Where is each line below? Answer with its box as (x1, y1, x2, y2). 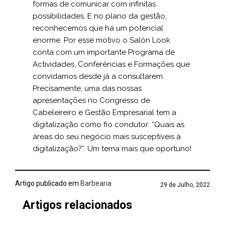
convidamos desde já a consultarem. (33, 72, 164, 81)
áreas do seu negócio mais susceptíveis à (33, 132, 181, 141)
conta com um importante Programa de (33, 48, 175, 57)
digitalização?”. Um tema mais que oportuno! (33, 144, 191, 153)
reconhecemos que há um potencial (33, 24, 163, 33)
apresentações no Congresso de (33, 96, 150, 105)
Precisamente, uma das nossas (33, 84, 142, 93)
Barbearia (79, 179, 111, 187)
